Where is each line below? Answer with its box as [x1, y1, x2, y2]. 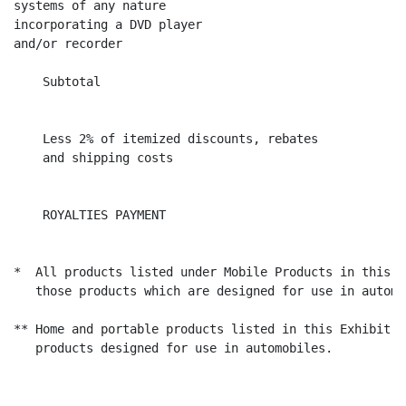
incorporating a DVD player [14, 17, 202, 32]
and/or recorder [14, 36, 122, 51]
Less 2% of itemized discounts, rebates [14, 131, 318, 146]
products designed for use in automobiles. [14, 341, 333, 355]
